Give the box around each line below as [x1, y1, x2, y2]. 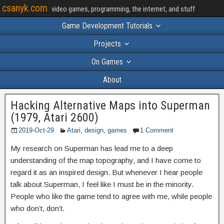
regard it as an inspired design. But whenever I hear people [10, 168, 202, 176]
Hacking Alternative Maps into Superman [10, 98, 210, 112]
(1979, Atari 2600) [10, 110, 98, 124]
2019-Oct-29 [18, 126, 54, 134]
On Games [91, 57, 123, 66]
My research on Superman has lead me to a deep [10, 144, 173, 152]
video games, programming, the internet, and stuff [51, 4, 195, 13]
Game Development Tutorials [61, 21, 152, 30]
